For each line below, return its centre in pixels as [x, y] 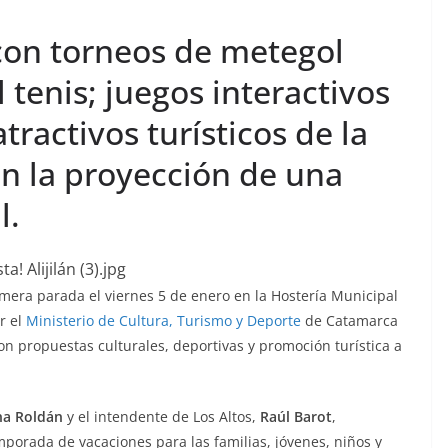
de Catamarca [351, 320]
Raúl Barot [296, 416]
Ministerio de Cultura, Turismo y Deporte [165, 320]
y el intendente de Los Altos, [161, 416]
